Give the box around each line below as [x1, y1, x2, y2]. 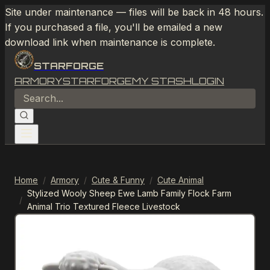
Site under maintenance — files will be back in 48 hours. [5, 6, 263, 18]
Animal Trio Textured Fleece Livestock [27, 201, 180, 212]
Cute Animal [157, 175, 204, 185]
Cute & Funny [92, 175, 145, 185]
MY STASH [132, 75, 192, 87]
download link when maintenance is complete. [5, 36, 215, 48]
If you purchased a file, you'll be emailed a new [5, 21, 222, 33]
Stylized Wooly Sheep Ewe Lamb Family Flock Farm [27, 188, 231, 198]
